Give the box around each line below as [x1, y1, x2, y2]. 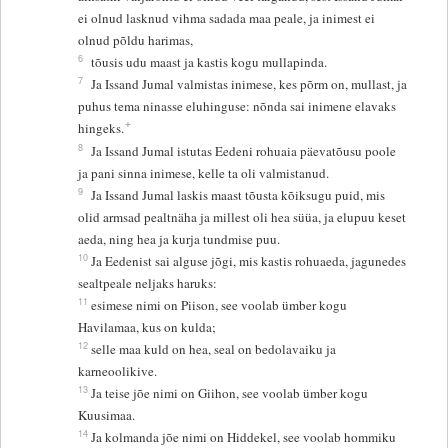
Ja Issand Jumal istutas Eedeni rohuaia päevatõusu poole [91, 141, 397, 160]
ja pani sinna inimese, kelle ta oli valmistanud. [78, 163, 330, 182]
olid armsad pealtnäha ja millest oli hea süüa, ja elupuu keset [78, 207, 407, 226]
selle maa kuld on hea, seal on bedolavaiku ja [91, 339, 337, 358]
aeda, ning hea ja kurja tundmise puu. [78, 229, 281, 248]
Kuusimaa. [78, 405, 136, 424]
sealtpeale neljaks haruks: [78, 273, 218, 292]
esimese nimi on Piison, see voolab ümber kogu [91, 295, 348, 314]
